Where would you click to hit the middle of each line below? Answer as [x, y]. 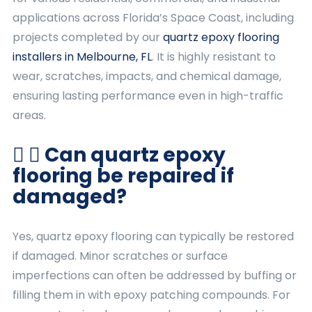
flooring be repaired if [123, 176]
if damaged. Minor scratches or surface [120, 256]
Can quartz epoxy [135, 155]
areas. [29, 115]
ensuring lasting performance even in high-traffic [148, 96]
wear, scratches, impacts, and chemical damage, [147, 76]
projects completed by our [88, 37]
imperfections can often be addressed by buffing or [155, 275]
